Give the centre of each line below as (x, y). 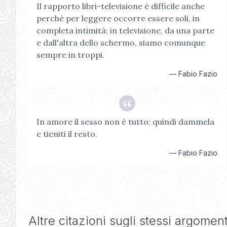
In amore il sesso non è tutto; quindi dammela (125, 122)
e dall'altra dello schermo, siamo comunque (121, 43)
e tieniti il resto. (67, 134)
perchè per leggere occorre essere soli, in (118, 18)
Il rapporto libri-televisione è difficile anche (121, 6)
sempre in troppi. (70, 55)
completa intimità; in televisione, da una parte (125, 30)
